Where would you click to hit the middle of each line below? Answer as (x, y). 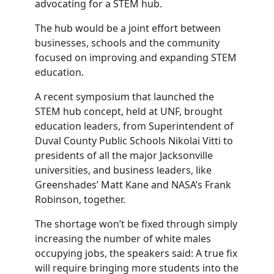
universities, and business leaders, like (123, 170)
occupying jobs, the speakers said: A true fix (136, 253)
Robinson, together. (80, 199)
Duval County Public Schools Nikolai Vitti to (134, 141)
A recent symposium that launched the (124, 97)
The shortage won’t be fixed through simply (136, 224)
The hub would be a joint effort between (128, 28)
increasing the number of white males (123, 239)
